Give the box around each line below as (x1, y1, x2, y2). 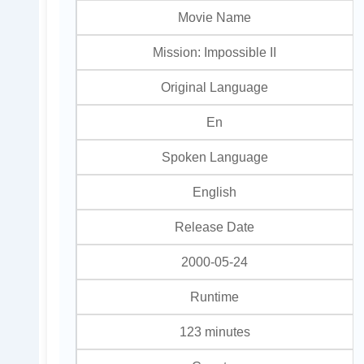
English (193, 184, 237, 199)
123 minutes (179, 323, 250, 339)
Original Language (161, 79, 269, 94)
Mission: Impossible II (153, 44, 277, 59)
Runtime (190, 288, 240, 304)
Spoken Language (161, 149, 268, 164)
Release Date (175, 219, 255, 234)
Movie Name (178, 9, 252, 24)
